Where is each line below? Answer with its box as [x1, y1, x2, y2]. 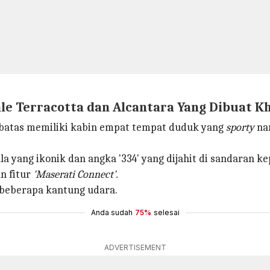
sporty [226, 121, 254, 134]
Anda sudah [90, 208, 133, 217]
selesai [153, 208, 180, 217]
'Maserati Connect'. [33, 168, 118, 181]
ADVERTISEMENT [104, 243, 166, 252]
